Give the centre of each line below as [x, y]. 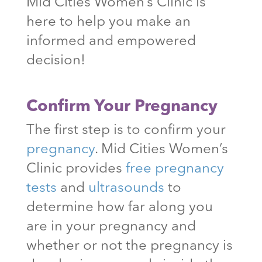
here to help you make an [108, 22]
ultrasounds [126, 188]
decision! [56, 61]
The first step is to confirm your [126, 130]
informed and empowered [111, 41]
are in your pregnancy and [111, 227]
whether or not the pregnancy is [129, 246]
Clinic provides [76, 169]
